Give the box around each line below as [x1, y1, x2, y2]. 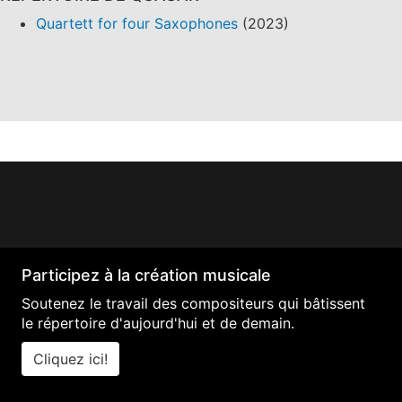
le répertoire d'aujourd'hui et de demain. [22, 314, 294, 332]
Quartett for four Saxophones [36, 14, 238, 32]
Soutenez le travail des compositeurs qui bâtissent [22, 294, 365, 312]
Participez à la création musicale [22, 266, 271, 284]
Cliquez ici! [33, 350, 108, 368]
